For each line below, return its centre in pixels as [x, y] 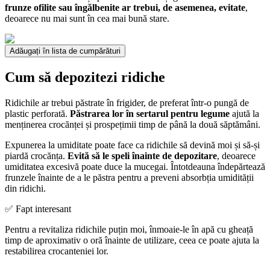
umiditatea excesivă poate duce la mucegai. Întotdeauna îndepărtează [135, 167]
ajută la [244, 114]
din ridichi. [25, 189]
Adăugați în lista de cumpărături [65, 51]
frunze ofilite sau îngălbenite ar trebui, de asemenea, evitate [125, 8]
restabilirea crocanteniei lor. [57, 251]
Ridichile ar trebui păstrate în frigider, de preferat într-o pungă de [127, 103]
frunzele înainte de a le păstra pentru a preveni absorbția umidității [129, 178]
